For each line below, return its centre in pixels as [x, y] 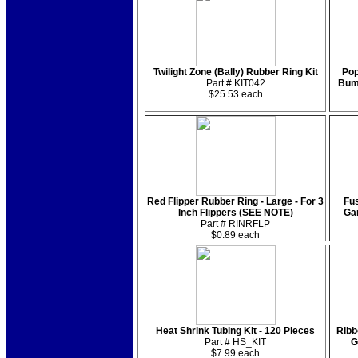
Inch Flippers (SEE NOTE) [235, 213]
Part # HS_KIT [235, 342]
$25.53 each [235, 94]
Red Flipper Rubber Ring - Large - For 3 [235, 201]
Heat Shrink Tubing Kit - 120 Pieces [235, 331]
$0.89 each [235, 235]
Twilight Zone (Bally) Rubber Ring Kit [235, 72]
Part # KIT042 [235, 83]
